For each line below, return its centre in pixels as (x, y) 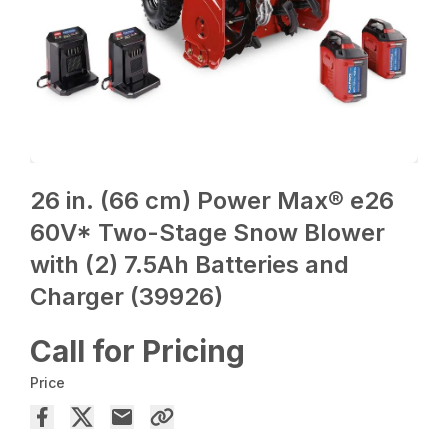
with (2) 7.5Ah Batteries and (190, 265)
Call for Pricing (138, 351)
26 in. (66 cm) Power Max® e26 (212, 201)
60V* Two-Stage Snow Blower (208, 233)
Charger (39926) (127, 297)
